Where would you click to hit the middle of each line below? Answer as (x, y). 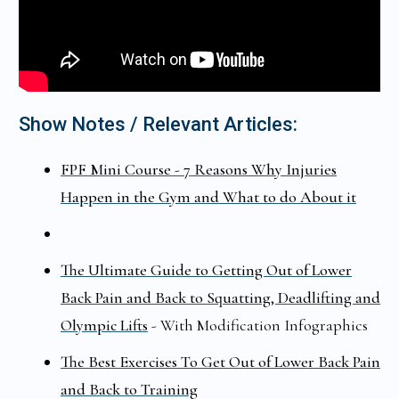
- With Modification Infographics (258, 326)
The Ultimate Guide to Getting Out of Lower (206, 270)
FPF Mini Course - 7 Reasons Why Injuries (199, 170)
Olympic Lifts (104, 326)
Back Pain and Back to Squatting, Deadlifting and (220, 298)
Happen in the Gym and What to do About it (208, 197)
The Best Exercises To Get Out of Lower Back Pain (220, 362)
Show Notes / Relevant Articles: (158, 125)
